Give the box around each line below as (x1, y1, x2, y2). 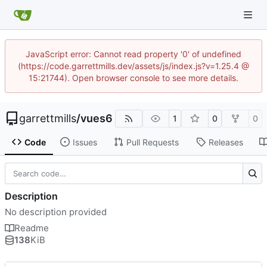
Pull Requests (126, 136, 179, 147)
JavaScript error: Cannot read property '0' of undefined (26, 49, 241, 59)
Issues (72, 136, 97, 147)
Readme (14, 222, 49, 234)
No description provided (5, 206, 107, 218)
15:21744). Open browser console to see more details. (29, 73, 238, 83)
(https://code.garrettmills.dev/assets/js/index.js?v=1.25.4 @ (18, 61, 249, 71)
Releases (208, 136, 243, 147)
